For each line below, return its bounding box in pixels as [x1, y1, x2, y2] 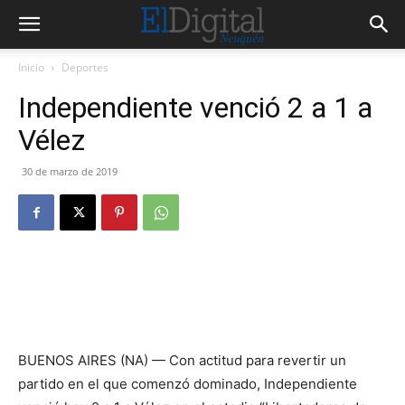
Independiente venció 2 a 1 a [18, 90, 372, 125]
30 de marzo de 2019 [22, 165, 118, 178]
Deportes [61, 60, 108, 75]
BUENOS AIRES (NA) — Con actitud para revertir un [18, 352, 346, 369]
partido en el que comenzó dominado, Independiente [18, 375, 357, 392]
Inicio [18, 60, 44, 75]
